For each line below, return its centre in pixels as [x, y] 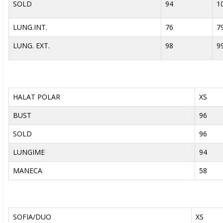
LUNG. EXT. [31, 46]
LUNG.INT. [30, 27]
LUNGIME [29, 152]
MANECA [27, 170]
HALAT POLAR [36, 97]
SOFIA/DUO [32, 217]
